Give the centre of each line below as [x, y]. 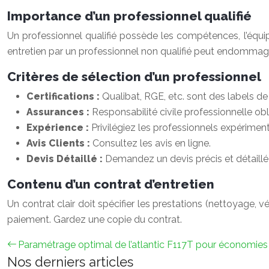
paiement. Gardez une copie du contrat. [95, 219]
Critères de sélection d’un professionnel [134, 77]
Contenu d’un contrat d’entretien [111, 184]
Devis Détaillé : [66, 159]
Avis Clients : [59, 143]
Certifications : [64, 96]
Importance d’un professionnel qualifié [129, 16]
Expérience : [59, 128]
